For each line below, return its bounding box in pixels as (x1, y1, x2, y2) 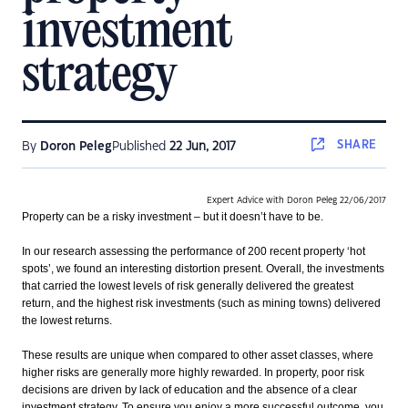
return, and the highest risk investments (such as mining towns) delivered (22, 297, 381, 310)
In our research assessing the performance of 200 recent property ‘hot (22, 245, 365, 258)
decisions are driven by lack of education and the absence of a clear (22, 383, 357, 396)
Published (112, 141, 169, 152)
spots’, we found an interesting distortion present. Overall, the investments (22, 262, 384, 275)
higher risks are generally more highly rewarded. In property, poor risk (22, 366, 364, 379)
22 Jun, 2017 (169, 141, 236, 152)
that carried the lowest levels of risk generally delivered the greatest (22, 280, 353, 292)
